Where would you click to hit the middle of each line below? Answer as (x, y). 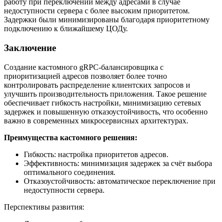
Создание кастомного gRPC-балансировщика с (84, 67)
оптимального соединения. (70, 172)
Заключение (30, 48)
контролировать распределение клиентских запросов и (97, 85)
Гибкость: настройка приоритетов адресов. (96, 154)
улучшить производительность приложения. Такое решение (105, 94)
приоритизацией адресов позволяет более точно (85, 76)
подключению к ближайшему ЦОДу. (66, 29)
